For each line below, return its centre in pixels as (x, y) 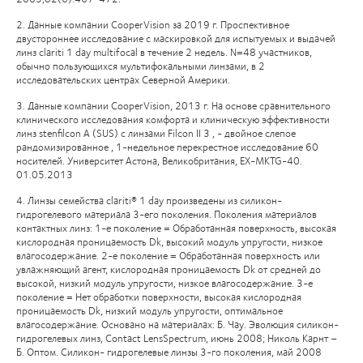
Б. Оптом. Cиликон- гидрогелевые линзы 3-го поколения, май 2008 (169, 351)
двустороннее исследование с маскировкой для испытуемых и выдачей (176, 38)
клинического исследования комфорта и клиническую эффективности (173, 119)
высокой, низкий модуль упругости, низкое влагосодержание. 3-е (164, 282)
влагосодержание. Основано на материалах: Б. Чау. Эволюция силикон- (177, 324)
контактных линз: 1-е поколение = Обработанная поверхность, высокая (176, 227)
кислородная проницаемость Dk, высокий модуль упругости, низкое (169, 241)
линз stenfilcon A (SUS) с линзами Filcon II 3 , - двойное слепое (156, 132)
